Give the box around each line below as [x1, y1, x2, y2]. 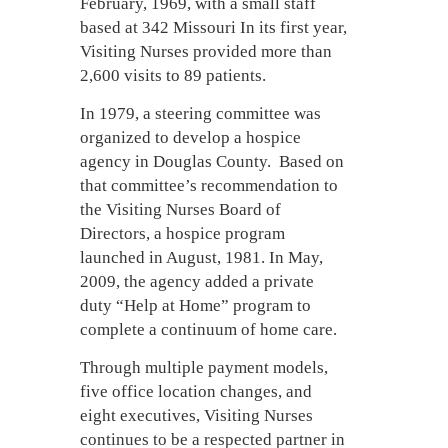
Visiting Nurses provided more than [80, 41, 332, 61]
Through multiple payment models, [80, 357, 328, 377]
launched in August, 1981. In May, [80, 247, 323, 267]
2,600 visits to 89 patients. [80, 65, 266, 85]
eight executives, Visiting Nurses [80, 405, 313, 425]
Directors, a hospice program [80, 223, 285, 243]
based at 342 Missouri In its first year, [80, 17, 347, 37]
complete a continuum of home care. [80, 319, 337, 339]
